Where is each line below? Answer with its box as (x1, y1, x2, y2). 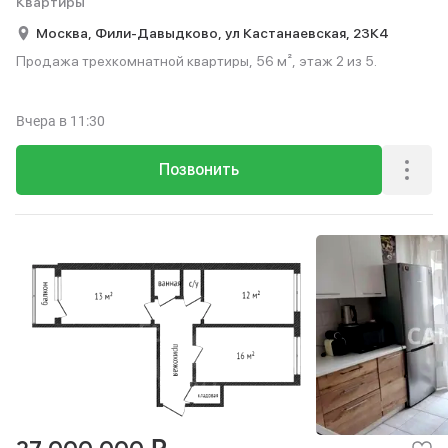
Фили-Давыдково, (95, 24, 225, 41)
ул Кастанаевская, (225, 24, 353, 41)
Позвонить (159, 160, 239, 179)
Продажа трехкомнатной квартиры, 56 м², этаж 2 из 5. (16, 53, 377, 69)
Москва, (36, 24, 95, 41)
